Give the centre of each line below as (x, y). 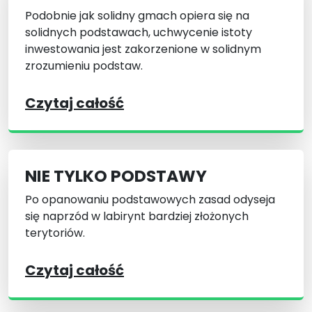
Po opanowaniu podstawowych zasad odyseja (150, 200)
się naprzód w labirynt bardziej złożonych (137, 217)
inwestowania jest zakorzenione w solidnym (143, 49)
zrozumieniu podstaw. (84, 66)
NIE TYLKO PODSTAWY (116, 176)
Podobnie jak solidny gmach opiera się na (137, 16)
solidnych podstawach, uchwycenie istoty (139, 33)
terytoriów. (55, 233)
